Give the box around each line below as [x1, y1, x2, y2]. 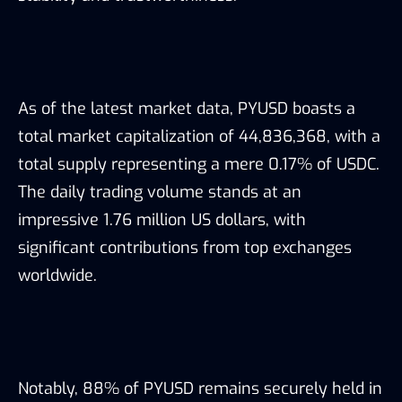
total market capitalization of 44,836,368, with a [18, 126, 380, 148]
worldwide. [18, 265, 97, 287]
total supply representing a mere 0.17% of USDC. [18, 153, 380, 176]
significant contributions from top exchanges [18, 237, 352, 259]
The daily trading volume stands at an [18, 181, 301, 204]
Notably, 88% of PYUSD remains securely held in [18, 378, 382, 400]
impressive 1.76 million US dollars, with [18, 209, 306, 232]
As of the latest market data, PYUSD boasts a [18, 98, 355, 120]
